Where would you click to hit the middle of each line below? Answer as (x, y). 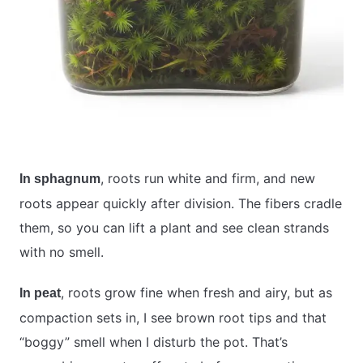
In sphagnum (60, 179)
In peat (40, 293)
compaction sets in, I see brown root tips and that (173, 318)
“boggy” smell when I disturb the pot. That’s (154, 342)
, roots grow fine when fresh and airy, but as (196, 293)
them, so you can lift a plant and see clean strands (174, 228)
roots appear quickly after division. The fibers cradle (181, 204)
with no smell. (62, 252)
